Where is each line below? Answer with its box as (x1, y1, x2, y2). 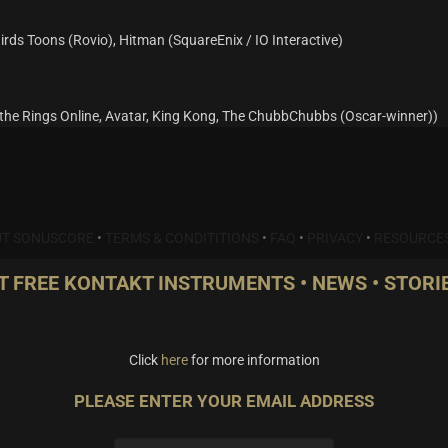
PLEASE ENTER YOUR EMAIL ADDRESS (74, 391, 374, 411)
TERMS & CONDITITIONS (105, 230, 259, 246)
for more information (187, 352, 320, 368)
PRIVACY (307, 230, 363, 246)
